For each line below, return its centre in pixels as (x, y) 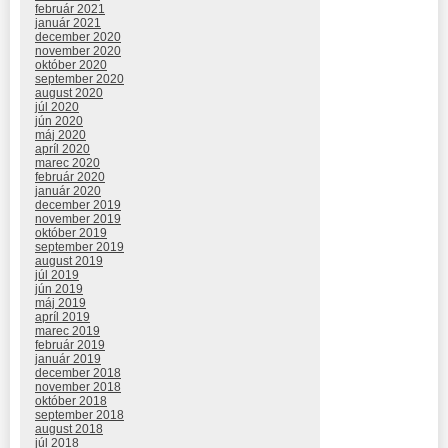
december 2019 (78, 204)
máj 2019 (60, 302)
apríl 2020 (62, 148)
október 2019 (71, 232)
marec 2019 (67, 330)
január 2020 (68, 190)
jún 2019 (59, 288)
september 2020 (79, 78)
